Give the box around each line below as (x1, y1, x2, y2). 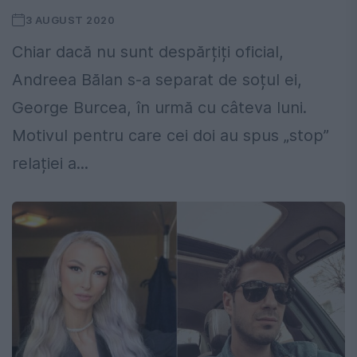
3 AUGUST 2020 (25, 14, 116, 27)
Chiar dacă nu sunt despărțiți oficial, (12, 42, 284, 62)
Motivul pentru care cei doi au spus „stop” (12, 126, 329, 146)
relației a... (12, 154, 88, 174)
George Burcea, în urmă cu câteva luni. (12, 98, 307, 118)
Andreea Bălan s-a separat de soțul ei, (12, 70, 302, 90)
